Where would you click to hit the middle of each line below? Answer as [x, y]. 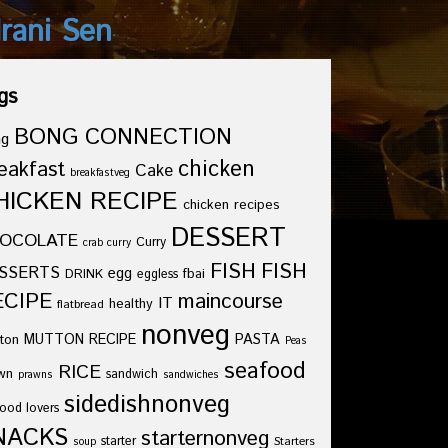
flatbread [80, 304]
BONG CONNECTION [123, 137]
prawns [35, 375]
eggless [157, 274]
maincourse [230, 302]
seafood [265, 371]
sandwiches [191, 375]
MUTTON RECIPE [80, 340]
